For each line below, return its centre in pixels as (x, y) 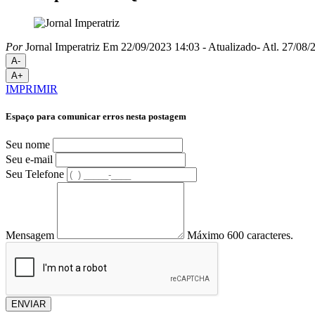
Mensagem (30, 236)
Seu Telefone (35, 174)
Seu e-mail (29, 160)
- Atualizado (230, 46)
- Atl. (268, 46)
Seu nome (28, 145)
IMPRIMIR (32, 89)
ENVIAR (28, 304)
